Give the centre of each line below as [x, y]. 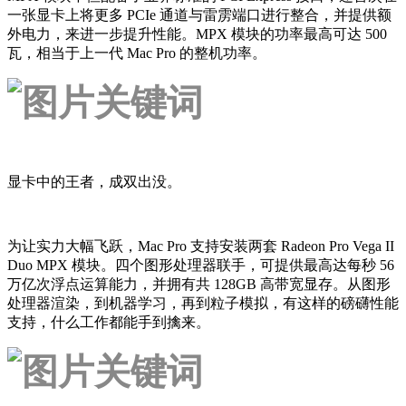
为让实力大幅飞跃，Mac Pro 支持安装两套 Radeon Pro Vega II [201, 246]
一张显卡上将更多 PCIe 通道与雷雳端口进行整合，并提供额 [199, 14]
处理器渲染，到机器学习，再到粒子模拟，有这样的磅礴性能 [203, 303]
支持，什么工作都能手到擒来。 [109, 322]
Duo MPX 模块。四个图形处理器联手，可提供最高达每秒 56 [201, 265]
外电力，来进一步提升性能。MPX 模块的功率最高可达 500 [197, 34]
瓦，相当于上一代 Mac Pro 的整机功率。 [137, 53]
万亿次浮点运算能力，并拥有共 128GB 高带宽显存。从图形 [199, 284]
